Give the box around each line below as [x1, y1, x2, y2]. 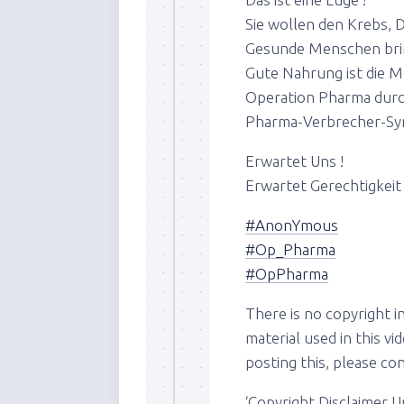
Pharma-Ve [245, 112, 320, 130]
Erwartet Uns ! [245, 151, 344, 170]
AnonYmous [255, 216, 338, 234]
